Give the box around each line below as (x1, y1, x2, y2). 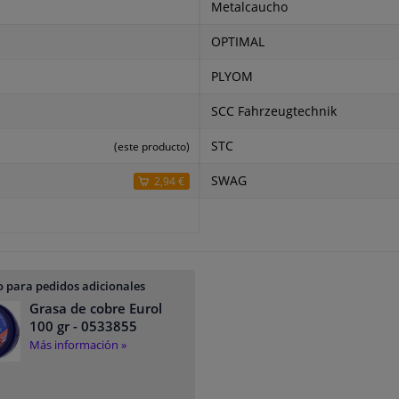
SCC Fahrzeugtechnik (210, 103, 337, 120)
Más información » (28, 337, 126, 354)
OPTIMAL (210, 34, 265, 51)
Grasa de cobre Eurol (28, 299, 162, 318)
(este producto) (114, 139, 190, 155)
